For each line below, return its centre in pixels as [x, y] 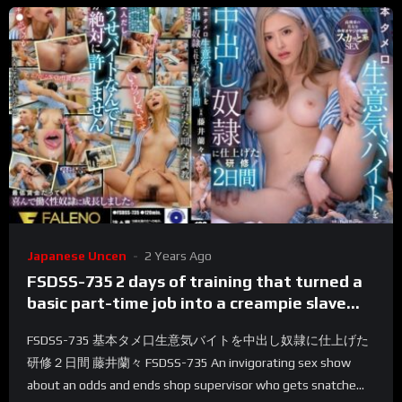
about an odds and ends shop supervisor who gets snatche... [196, 385]
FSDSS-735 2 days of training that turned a [195, 282]
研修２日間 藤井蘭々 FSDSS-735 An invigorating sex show [189, 363]
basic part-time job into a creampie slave [187, 303]
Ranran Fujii [74, 325]
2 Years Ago [178, 256]
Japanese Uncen [77, 256]
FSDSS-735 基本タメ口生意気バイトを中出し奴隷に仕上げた [198, 341]
